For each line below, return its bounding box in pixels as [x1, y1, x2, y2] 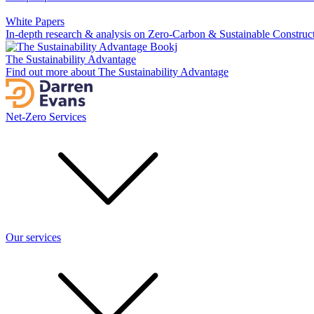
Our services [6, 231, 61, 243]
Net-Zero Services [6, 111, 86, 123]
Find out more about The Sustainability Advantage [6, 66, 228, 78]
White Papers [6, 15, 64, 27]
